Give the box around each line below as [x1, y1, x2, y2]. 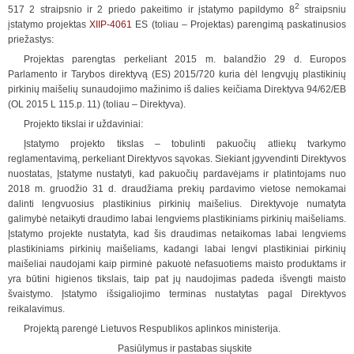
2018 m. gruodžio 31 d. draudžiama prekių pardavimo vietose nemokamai [8, 183, 346, 194]
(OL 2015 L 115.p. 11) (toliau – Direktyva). [8, 99, 186, 110]
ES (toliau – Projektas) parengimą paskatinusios [132, 19, 346, 30]
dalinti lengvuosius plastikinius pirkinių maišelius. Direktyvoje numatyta [8, 198, 346, 209]
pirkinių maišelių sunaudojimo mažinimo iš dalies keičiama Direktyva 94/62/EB [8, 84, 346, 95]
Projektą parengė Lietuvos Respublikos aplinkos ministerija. [24, 323, 281, 334]
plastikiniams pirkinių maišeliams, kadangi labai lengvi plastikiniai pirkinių [8, 243, 346, 254]
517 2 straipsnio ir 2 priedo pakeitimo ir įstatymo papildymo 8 [8, 4, 295, 15]
